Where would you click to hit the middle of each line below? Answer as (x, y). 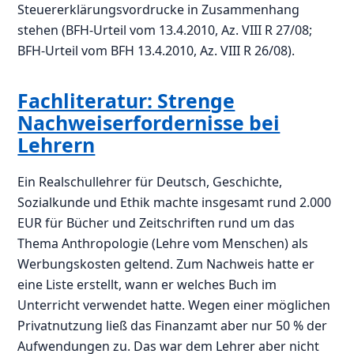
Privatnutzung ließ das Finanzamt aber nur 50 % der (173, 326)
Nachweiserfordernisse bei (149, 122)
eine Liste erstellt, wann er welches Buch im (147, 285)
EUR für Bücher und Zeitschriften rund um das (156, 223)
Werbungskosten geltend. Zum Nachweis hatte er (166, 264)
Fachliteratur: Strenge (126, 100)
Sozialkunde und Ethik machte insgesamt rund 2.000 (175, 203)
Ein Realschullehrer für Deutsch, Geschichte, (150, 182)
